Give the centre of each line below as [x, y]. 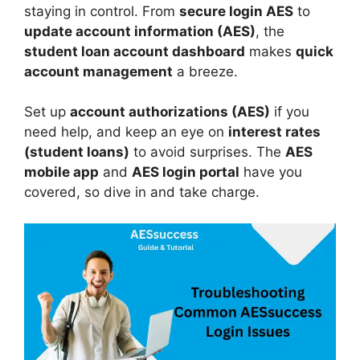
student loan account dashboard [135, 51]
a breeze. [205, 71]
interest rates [274, 132]
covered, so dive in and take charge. [142, 192]
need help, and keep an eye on [126, 132]
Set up [47, 112]
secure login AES [236, 11]
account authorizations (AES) [170, 112]
